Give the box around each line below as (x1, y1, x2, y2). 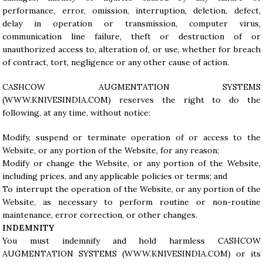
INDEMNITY (2, 222, 55, 233)
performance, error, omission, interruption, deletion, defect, (2, 5, 261, 16)
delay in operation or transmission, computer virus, (2, 18, 261, 29)
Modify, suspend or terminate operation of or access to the (2, 132, 261, 143)
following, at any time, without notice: (2, 107, 151, 118)
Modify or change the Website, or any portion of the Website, (2, 158, 261, 168)
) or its (228, 248, 261, 259)
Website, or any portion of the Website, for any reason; (2, 145, 220, 156)
